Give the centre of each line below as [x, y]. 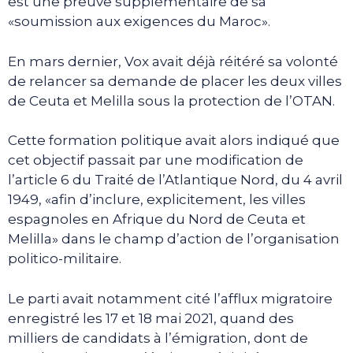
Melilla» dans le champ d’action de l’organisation [174, 239]
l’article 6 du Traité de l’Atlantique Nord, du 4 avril [175, 180]
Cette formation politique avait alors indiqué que [174, 141]
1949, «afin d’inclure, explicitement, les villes [157, 200]
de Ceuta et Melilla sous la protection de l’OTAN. [171, 100]
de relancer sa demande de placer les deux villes [175, 81]
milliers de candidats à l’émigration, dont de [158, 338]
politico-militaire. [65, 259]
